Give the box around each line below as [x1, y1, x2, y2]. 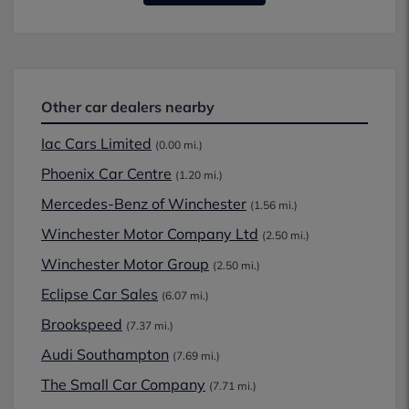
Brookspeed [41, 315, 122, 333]
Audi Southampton [41, 345, 169, 363]
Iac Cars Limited [41, 134, 152, 152]
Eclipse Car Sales [41, 285, 158, 303]
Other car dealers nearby [41, 98, 215, 116]
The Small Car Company [41, 375, 205, 393]
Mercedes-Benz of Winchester [41, 194, 246, 213]
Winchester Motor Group [41, 255, 209, 273]
